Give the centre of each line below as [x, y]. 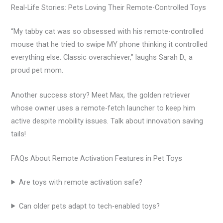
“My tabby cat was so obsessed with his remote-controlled [108, 32]
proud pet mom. [37, 70]
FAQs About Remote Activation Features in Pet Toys [97, 158]
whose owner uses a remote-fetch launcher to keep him [103, 108]
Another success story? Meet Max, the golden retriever [101, 95]
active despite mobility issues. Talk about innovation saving [107, 121]
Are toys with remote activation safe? [80, 182]
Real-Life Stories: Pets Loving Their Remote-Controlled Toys [109, 8]
